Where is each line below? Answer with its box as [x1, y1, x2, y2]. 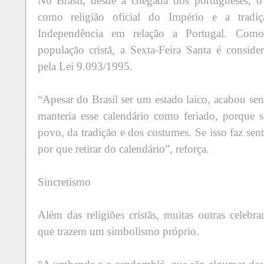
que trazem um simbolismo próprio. [37, 225, 199, 238]
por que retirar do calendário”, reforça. [37, 143, 209, 156]
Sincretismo [37, 176, 91, 189]
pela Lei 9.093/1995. [37, 60, 133, 73]
